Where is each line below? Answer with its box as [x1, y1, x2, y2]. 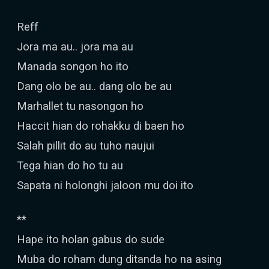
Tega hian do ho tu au [17, 159, 123, 172]
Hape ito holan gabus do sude [17, 233, 165, 246]
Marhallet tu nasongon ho [17, 100, 144, 112]
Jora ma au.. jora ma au [17, 40, 133, 53]
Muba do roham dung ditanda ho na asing [17, 253, 222, 265]
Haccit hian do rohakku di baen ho [17, 119, 184, 132]
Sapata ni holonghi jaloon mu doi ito [17, 179, 193, 192]
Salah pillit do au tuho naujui [17, 139, 154, 152]
